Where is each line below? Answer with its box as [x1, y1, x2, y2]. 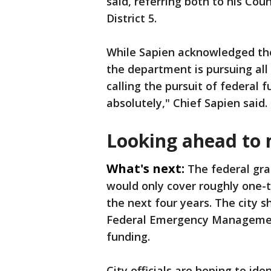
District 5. [106, 11, 160, 25]
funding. [106, 229, 153, 244]
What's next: [106, 160, 184, 177]
